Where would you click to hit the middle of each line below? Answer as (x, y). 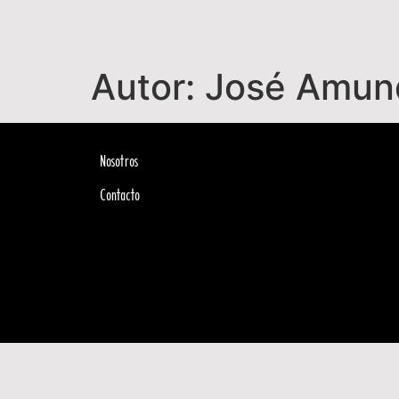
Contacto (120, 196)
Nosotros (119, 162)
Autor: (148, 87)
